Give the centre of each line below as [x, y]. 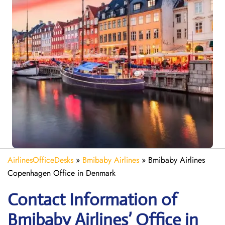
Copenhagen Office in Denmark [62, 173]
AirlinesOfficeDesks [40, 160]
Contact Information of [92, 200]
